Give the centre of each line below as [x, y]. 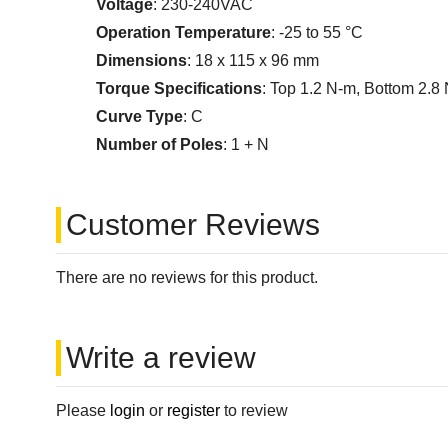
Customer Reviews [193, 225]
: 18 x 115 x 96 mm [253, 61]
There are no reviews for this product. [187, 278]
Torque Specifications [179, 89]
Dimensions [142, 61]
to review [254, 411]
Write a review [161, 358]
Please [83, 411]
